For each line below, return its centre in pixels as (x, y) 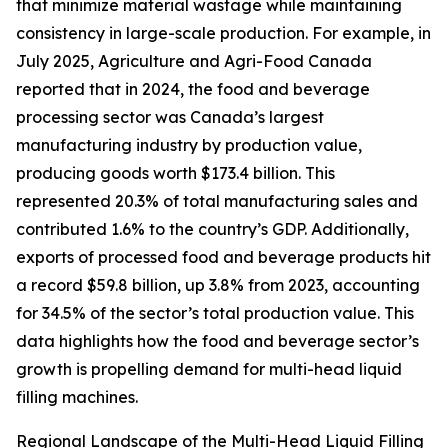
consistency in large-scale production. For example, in (223, 33)
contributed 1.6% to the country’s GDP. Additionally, (212, 229)
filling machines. (77, 397)
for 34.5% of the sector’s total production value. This (215, 313)
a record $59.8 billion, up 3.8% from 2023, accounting (218, 285)
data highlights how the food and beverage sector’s (217, 341)
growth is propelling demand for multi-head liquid (209, 369)
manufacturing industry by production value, (189, 145)
